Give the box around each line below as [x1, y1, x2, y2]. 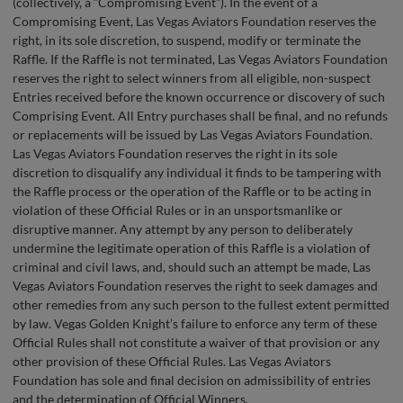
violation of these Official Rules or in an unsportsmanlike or [13, 202, 343, 219]
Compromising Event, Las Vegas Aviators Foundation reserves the [13, 13, 376, 30]
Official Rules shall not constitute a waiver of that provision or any [13, 335, 380, 351]
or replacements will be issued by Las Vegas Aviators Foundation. [13, 127, 372, 143]
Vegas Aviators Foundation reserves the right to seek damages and [13, 278, 378, 294]
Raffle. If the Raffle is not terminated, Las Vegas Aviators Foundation [13, 51, 388, 67]
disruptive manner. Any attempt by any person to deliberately [13, 221, 353, 237]
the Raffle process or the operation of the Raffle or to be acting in [13, 184, 372, 200]
